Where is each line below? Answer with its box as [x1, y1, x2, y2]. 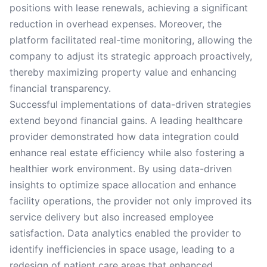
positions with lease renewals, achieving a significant [10, 2, 248, 14]
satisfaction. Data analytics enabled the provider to [10, 227, 241, 239]
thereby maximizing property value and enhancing [10, 66, 237, 78]
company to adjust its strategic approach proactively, [10, 50, 252, 62]
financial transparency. [10, 82, 111, 94]
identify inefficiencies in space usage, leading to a [10, 243, 235, 255]
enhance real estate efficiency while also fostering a [10, 147, 244, 159]
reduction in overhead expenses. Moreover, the [10, 18, 222, 30]
